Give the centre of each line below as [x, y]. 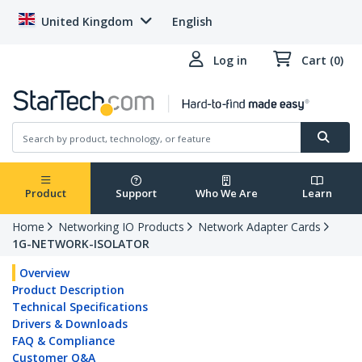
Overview [44, 273]
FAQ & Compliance [63, 341]
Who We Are [226, 194]
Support [136, 194]
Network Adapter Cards [259, 227]
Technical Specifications [80, 307]
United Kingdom [87, 21]
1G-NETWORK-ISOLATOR [81, 244]
